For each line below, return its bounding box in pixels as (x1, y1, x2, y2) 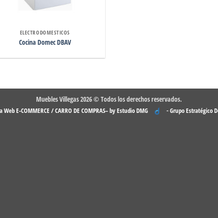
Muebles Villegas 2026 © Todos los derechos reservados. (36, 94, 182, 104)
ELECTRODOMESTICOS (19, 29, 70, 36)
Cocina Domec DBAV (18, 37, 71, 47)
